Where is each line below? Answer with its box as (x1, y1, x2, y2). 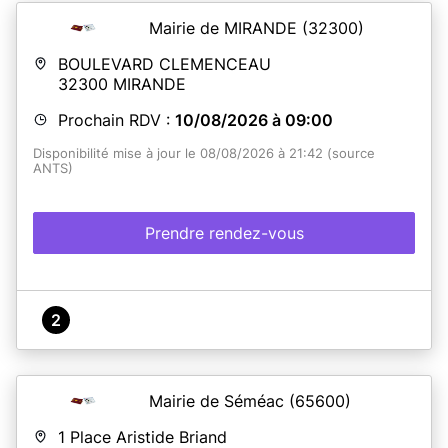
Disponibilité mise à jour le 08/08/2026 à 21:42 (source (33, 145, 375, 161)
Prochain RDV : (58, 109, 175, 130)
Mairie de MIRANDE (149, 17, 302, 38)
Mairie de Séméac (149, 390, 289, 411)
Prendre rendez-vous (144, 222, 304, 243)
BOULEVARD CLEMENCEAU (58, 53, 271, 74)
